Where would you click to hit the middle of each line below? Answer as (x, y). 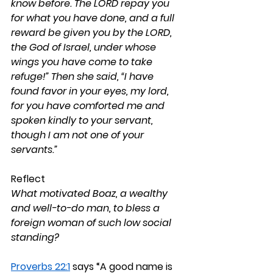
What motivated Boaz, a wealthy (90, 193)
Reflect (28, 179)
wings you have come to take (83, 62)
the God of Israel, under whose (85, 47)
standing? (35, 237)
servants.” (34, 150)
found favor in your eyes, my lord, (91, 91)
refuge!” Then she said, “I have (83, 76)
